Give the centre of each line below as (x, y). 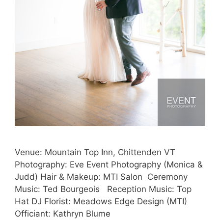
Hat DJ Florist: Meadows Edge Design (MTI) (101, 201)
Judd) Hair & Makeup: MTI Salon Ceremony (101, 177)
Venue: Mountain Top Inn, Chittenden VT (95, 152)
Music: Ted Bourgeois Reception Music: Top (103, 189)
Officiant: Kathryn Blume (63, 213)
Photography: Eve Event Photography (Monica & (109, 164)
